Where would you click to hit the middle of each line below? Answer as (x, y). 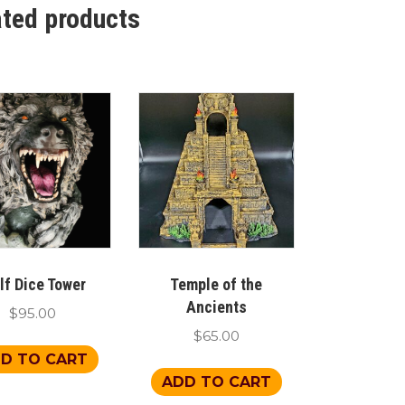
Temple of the (217, 284)
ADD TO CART (216, 381)
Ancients (216, 306)
